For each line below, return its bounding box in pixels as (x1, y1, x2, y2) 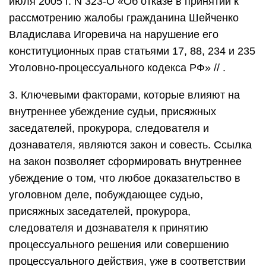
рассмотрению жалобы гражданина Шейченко (9, 12, 239, 24)
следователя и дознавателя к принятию (9, 222, 208, 234)
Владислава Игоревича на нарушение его (9, 28, 218, 40)
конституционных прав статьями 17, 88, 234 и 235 (9, 45, 255, 57)
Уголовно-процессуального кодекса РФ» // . (9, 62, 226, 74)
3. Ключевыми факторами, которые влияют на (9, 89, 240, 101)
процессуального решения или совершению (9, 239, 229, 251)
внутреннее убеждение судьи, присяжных (9, 106, 216, 118)
